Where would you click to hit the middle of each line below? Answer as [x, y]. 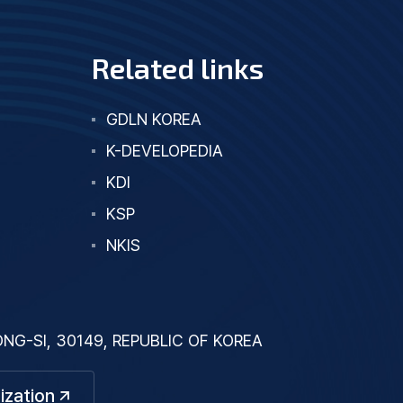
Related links [178, 67]
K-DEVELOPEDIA [165, 151]
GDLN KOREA [154, 119]
